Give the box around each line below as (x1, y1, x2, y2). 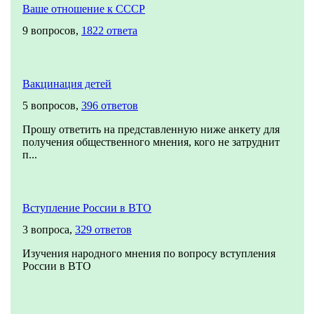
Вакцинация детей (22, 78, 111, 90)
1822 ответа (81, 25, 137, 36)
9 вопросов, (22, 25, 81, 36)
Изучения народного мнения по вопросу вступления (22, 247, 275, 259)
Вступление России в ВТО (22, 202, 151, 214)
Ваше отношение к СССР (22, 3, 145, 15)
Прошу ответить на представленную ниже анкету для (22, 123, 280, 135)
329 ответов (75, 224, 132, 235)
